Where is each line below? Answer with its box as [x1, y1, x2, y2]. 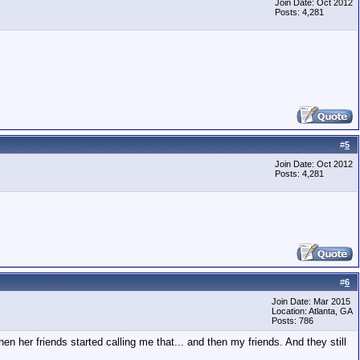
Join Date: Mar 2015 [272, 297, 350, 306]
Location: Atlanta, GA [272, 306, 353, 316]
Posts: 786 [272, 316, 313, 325]
